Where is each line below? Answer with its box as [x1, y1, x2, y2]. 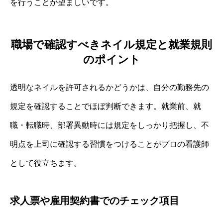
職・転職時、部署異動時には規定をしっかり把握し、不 [10, 120, 209, 129]
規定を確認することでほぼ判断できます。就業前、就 [10, 102, 201, 111]
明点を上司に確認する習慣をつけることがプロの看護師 [10, 139, 209, 148]
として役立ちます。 [10, 158, 82, 167]
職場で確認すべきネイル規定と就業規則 [11, 38, 212, 51]
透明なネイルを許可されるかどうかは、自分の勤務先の [10, 83, 209, 92]
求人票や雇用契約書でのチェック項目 [10, 195, 179, 206]
